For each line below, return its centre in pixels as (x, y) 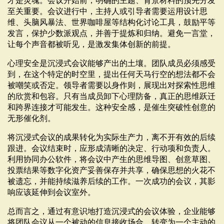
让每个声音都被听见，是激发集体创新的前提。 (91, 44)
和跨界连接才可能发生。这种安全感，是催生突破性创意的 (111, 107)
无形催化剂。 (31, 118)
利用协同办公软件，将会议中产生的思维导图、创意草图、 (111, 159)
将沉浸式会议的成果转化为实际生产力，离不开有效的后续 (111, 137)
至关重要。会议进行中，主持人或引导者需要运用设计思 (107, 11)
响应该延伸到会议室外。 (51, 192)
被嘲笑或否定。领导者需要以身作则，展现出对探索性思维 (111, 85)
